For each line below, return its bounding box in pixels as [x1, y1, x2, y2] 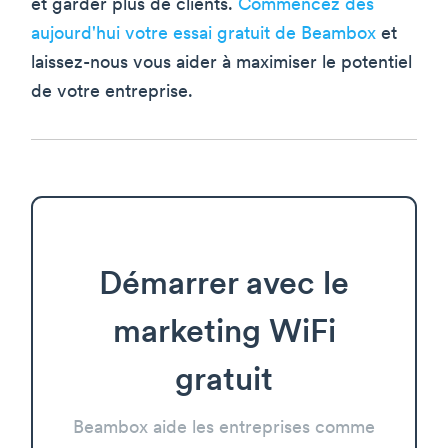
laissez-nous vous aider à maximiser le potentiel [31, 53, 412, 73]
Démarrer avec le [99, 269, 349, 302]
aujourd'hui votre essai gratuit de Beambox [31, 24, 376, 44]
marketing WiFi [112, 317, 336, 350]
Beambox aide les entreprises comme [73, 418, 375, 438]
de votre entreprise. [31, 82, 193, 102]
